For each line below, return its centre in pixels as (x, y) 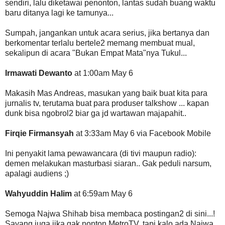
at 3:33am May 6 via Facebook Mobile (142, 133)
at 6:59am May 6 (102, 193)
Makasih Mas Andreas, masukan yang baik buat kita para (106, 93)
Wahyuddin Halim (38, 193)
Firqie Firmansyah (39, 133)
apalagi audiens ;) (37, 173)
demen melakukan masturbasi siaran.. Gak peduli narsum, (108, 163)
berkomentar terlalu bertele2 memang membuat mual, (100, 43)
